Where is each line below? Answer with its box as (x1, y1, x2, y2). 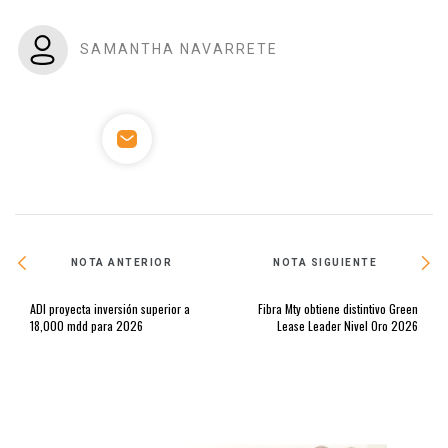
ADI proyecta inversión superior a (30, 299, 190, 317)
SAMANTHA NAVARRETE (80, 40, 279, 57)
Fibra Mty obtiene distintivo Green (258, 299, 418, 317)
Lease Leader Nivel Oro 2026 (277, 316, 418, 334)
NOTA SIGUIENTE (273, 257, 378, 269)
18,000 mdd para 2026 (30, 316, 143, 334)
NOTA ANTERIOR (70, 257, 173, 269)
